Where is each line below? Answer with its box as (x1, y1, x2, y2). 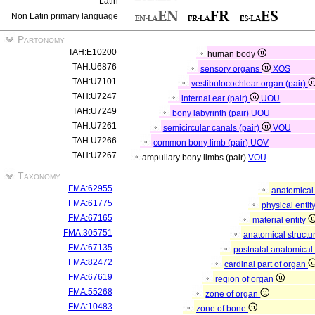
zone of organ (205, 289, 261, 299)
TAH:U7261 (72, 121, 117, 131)
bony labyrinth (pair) (172, 108, 251, 118)
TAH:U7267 (72, 150, 117, 160)
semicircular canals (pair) (162, 123, 262, 133)
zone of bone (196, 304, 248, 314)
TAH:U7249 (72, 106, 117, 116)
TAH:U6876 (72, 62, 117, 72)
